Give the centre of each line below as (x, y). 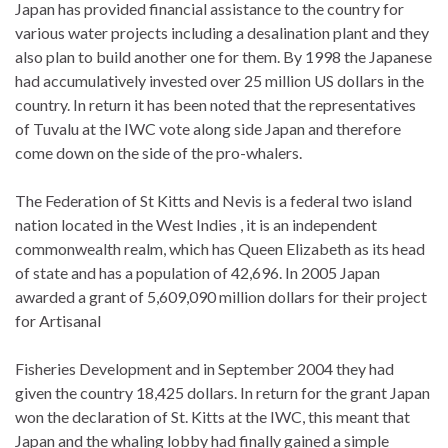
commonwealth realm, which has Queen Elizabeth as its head (220, 248)
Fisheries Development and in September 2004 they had (204, 368)
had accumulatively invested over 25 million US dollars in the (219, 80)
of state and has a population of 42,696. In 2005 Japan (197, 272)
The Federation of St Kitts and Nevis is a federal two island (213, 200)
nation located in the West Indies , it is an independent (196, 224)
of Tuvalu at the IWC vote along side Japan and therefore (208, 128)
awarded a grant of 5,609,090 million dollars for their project (221, 296)
